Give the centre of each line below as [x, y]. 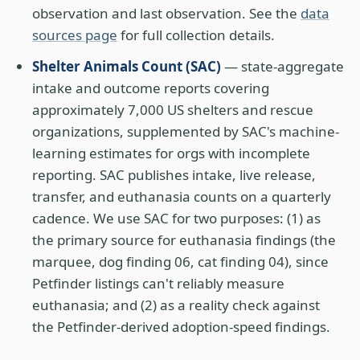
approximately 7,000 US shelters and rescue [173, 110]
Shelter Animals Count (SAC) [127, 66]
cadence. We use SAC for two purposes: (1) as [176, 218]
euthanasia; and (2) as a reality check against [176, 305]
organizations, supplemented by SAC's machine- [186, 131]
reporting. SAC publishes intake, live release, [174, 175]
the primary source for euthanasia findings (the [184, 240]
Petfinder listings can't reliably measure [158, 283]
